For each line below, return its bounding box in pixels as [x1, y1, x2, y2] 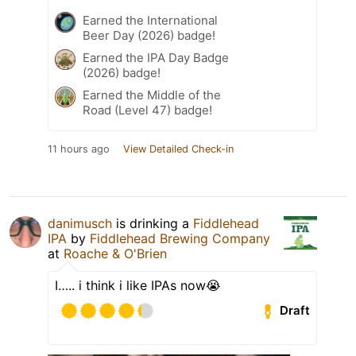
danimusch [48, 215, 112, 231]
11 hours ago [48, 142, 110, 155]
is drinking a [112, 215, 193, 231]
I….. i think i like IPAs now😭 [55, 277, 221, 293]
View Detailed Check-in [123, 142, 234, 155]
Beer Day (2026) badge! [83, 27, 215, 43]
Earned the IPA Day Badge [83, 49, 229, 65]
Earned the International [83, 12, 218, 28]
